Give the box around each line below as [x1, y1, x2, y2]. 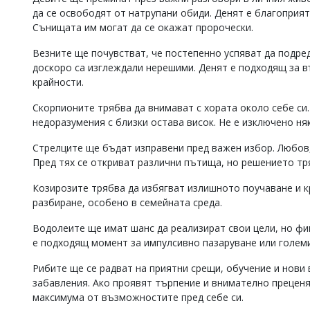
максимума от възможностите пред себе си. [33, 291, 244, 304]
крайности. [33, 75, 84, 89]
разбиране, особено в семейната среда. [33, 196, 222, 209]
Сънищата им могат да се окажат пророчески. [33, 21, 253, 34]
